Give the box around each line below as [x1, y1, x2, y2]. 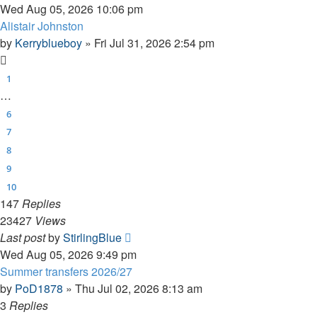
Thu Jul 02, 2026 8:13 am [75, 279, 202, 296]
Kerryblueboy [15, 34, 82, 51]
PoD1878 [15, 279, 63, 296]
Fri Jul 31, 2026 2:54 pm [94, 34, 214, 51]
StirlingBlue [63, 229, 122, 246]
